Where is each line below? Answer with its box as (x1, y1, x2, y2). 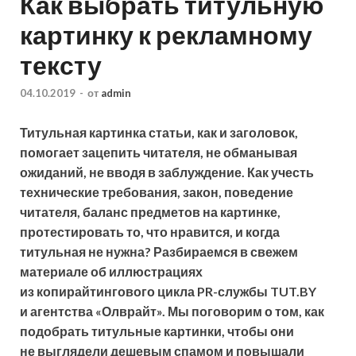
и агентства (20, 304, 93, 319)
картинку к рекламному (20, 18, 312, 50)
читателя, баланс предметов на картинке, (20, 204, 281, 220)
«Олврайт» (95, 304, 162, 319)
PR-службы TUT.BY (197, 284, 316, 300)
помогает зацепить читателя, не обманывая (20, 145, 297, 161)
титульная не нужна (20, 244, 145, 260)
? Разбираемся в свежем (145, 244, 298, 260)
